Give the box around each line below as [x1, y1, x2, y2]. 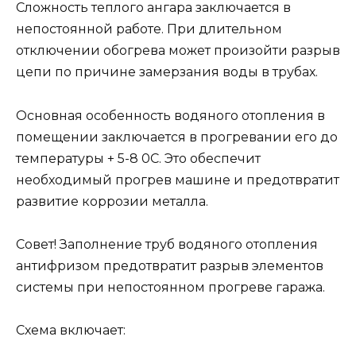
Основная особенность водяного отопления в [16, 107, 325, 123]
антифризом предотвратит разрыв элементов [16, 257, 323, 273]
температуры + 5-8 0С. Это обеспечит [16, 150, 261, 166]
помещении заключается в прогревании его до [16, 129, 338, 145]
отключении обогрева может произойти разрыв [16, 43, 340, 59]
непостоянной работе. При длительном [16, 21, 282, 37]
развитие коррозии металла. [16, 193, 208, 209]
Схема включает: [16, 322, 126, 338]
